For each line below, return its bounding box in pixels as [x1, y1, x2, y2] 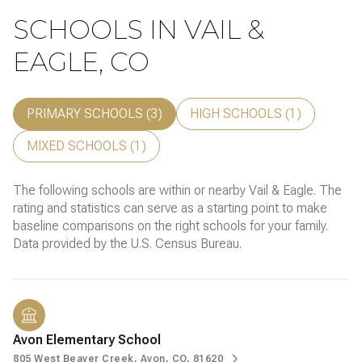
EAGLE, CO [13, 46, 149, 78]
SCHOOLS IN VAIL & [13, 14, 264, 46]
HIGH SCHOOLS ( [190, 106, 289, 122]
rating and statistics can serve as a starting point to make [13, 200, 327, 217]
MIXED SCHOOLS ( [27, 138, 134, 154]
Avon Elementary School [13, 332, 161, 348]
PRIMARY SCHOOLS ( [27, 106, 150, 122]
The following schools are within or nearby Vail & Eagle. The [13, 183, 342, 199]
